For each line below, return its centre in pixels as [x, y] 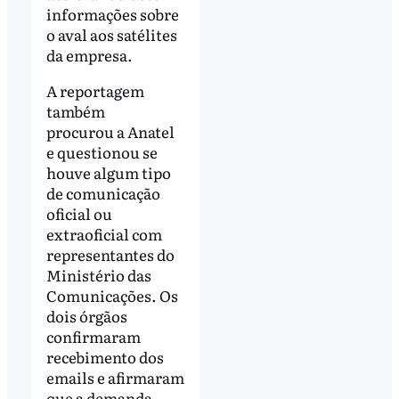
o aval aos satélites [111, 35]
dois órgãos [86, 316]
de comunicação [103, 193]
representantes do [110, 255]
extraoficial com [104, 234]
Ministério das [98, 275]
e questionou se [102, 152]
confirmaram [93, 337]
